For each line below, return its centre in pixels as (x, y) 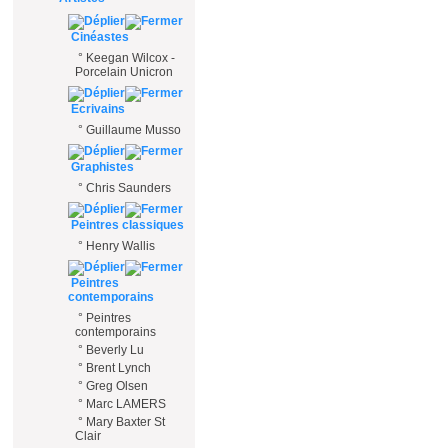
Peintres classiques (126, 225)
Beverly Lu (115, 350)
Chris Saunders (128, 188)
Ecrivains (96, 109)
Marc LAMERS (126, 404)
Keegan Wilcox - (130, 58)
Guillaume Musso (133, 130)
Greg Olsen (117, 386)
